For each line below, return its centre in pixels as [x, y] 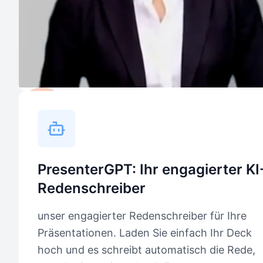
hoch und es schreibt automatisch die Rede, [146, 250]
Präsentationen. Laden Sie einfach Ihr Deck [145, 233]
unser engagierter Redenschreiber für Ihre [142, 216]
